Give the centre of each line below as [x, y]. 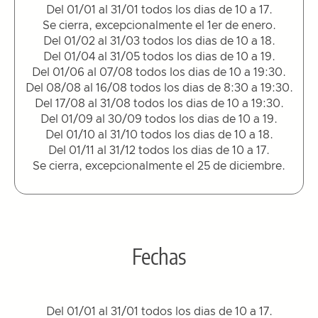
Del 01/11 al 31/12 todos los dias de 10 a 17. [159, 150]
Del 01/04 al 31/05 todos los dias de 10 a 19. [159, 56]
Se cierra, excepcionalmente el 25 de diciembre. [159, 166]
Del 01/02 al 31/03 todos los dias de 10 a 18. [159, 41]
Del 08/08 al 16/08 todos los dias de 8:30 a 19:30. [159, 88]
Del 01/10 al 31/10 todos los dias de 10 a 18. [159, 135]
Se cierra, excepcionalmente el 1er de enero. [159, 25]
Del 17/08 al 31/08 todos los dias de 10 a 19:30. [159, 103]
